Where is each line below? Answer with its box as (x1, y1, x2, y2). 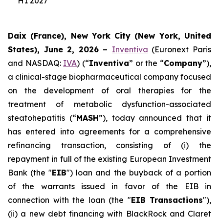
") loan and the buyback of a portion (66, 168, 212, 177)
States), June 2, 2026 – (8, 44, 112, 54)
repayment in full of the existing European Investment (8, 154, 211, 164)
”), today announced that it (98, 113, 212, 123)
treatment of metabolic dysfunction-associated (8, 99, 211, 109)
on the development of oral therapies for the (8, 86, 211, 95)
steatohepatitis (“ (8, 113, 76, 123)
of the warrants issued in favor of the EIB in (8, 181, 211, 191)
